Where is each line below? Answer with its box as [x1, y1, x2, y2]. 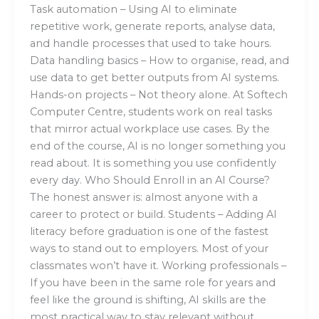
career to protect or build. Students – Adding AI [29, 207, 277, 221]
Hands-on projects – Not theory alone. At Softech [29, 88, 288, 101]
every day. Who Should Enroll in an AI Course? [29, 173, 270, 187]
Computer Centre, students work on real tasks [29, 105, 272, 118]
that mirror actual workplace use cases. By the [29, 122, 270, 135]
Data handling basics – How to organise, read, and [29, 53, 289, 67]
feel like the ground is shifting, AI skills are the [29, 293, 266, 306]
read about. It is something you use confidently [29, 156, 276, 169]
